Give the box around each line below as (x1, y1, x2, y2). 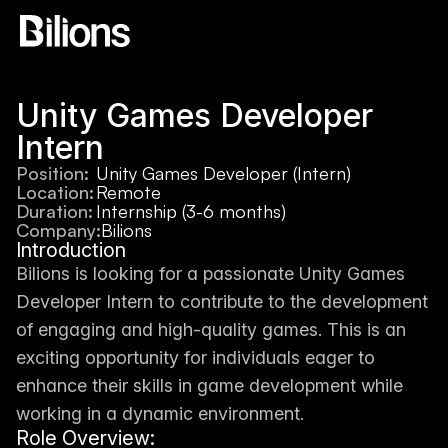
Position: (16, 162, 89, 184)
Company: (16, 219, 101, 241)
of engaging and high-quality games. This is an (16, 319, 406, 340)
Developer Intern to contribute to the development (16, 291, 428, 312)
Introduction (16, 238, 126, 262)
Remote (96, 181, 161, 203)
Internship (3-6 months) (96, 200, 286, 222)
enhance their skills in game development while (16, 375, 403, 396)
